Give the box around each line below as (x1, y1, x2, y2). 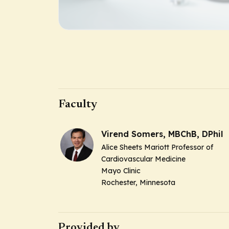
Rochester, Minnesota (101, 178, 175, 187)
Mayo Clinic (101, 166, 141, 175)
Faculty (58, 99, 97, 110)
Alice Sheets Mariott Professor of (101, 143, 213, 152)
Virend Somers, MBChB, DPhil (101, 129, 223, 139)
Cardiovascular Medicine (101, 154, 186, 164)
